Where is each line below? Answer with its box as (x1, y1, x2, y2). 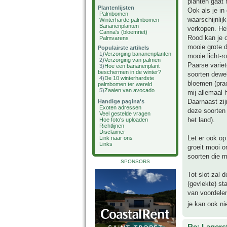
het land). (187, 116, 215, 124)
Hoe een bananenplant (104, 63, 160, 69)
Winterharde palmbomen (99, 17, 159, 23)
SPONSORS (121, 159, 150, 164)
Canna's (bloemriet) (99, 29, 147, 35)
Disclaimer (99, 129, 125, 135)
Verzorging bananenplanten (104, 51, 171, 57)
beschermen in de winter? (98, 69, 161, 75)
